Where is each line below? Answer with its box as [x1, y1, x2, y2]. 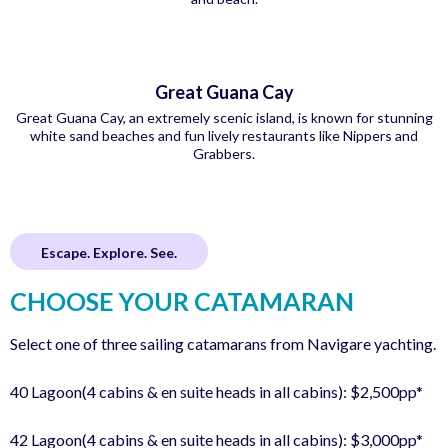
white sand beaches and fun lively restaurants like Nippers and [30, 127, 418, 144]
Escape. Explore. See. [41, 244, 177, 261]
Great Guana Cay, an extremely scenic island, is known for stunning [15, 109, 433, 126]
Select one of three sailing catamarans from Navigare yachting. [10, 334, 436, 353]
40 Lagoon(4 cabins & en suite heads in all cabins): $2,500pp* [10, 382, 423, 401]
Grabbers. [193, 145, 255, 162]
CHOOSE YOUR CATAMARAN [10, 286, 354, 316]
